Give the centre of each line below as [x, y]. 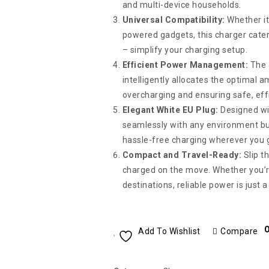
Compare [239, 231]
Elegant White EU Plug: [170, 110]
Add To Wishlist [169, 231]
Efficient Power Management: [185, 65]
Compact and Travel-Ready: [182, 155]
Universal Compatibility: [174, 20]
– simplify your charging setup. [185, 50]
